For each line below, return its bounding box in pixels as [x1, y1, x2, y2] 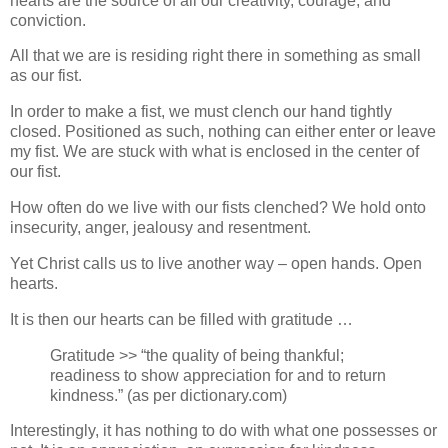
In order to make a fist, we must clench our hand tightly [10, 103, 392, 121]
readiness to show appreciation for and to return [50, 366, 386, 384]
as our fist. [10, 67, 82, 85]
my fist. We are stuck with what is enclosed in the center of [10, 143, 419, 161]
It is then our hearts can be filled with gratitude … [10, 310, 353, 328]
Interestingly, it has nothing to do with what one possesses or [10, 422, 437, 440]
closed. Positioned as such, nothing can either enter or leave [10, 123, 436, 141]
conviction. [10, 11, 86, 29]
